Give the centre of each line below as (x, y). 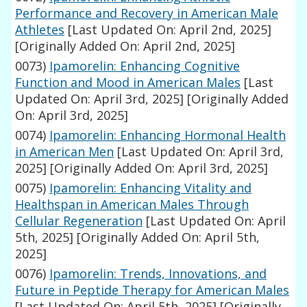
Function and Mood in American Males (128, 83)
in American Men (65, 152)
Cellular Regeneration (79, 221)
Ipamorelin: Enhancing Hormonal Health (168, 135)
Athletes (40, 30)
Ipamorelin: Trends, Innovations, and (158, 274)
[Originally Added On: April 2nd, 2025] (125, 46)
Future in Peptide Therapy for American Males (152, 290)
